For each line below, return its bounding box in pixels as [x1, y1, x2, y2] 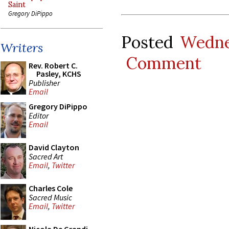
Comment [126, 52, 201, 74]
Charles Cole [29, 183, 73, 193]
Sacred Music [29, 192, 72, 202]
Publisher [29, 77, 60, 88]
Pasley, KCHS [36, 68, 81, 79]
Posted [121, 31, 180, 53]
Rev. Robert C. [29, 60, 78, 71]
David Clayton [29, 142, 79, 152]
